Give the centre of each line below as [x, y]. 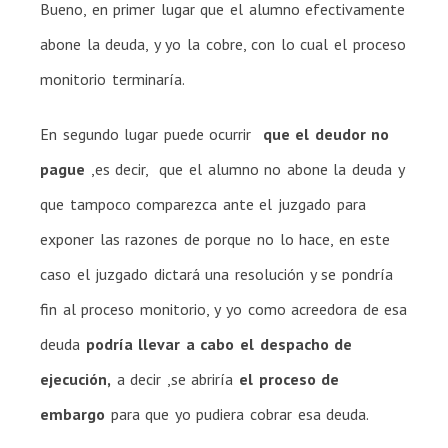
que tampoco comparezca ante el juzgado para [203, 203]
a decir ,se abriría [175, 378]
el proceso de [289, 378]
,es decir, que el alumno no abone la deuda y [244, 168]
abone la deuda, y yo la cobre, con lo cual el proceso [223, 43]
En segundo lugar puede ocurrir [151, 133]
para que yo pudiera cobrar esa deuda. [237, 413]
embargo [72, 413]
